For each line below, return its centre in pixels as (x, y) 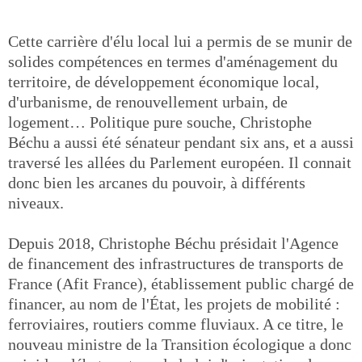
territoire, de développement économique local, (164, 82)
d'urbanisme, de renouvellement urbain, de (148, 102)
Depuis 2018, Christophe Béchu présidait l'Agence (173, 243)
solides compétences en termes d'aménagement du (173, 61)
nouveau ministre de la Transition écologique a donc (180, 344)
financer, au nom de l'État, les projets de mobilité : (174, 304)
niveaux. (36, 203)
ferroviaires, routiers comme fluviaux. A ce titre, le (176, 324)
